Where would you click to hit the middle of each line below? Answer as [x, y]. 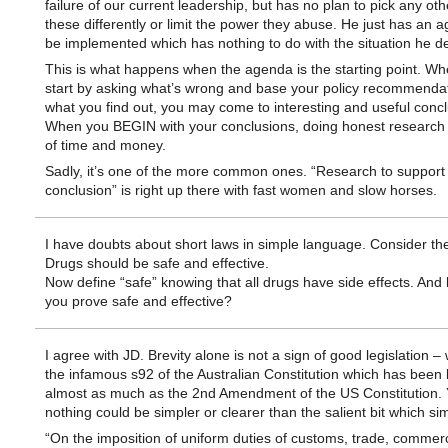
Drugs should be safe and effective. [156, 263]
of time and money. [105, 145]
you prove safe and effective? [138, 301]
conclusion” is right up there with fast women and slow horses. [240, 190]
